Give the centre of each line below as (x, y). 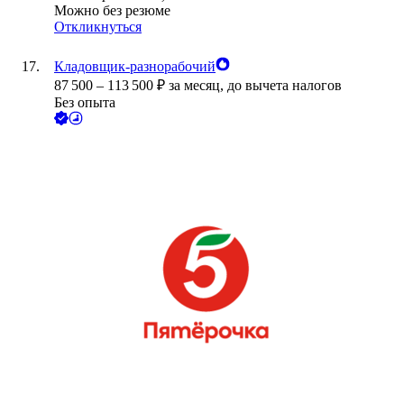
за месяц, (198, 86)
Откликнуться (98, 27)
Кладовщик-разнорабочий (135, 67)
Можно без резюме (112, 11)
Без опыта (85, 103)
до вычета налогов (285, 86)
